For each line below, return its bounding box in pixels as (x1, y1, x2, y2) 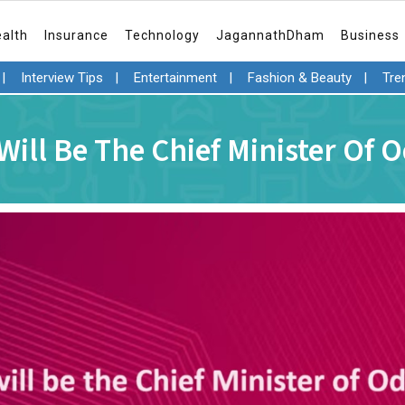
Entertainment (133, 70, 217, 86)
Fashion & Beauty (247, 70, 352, 86)
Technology (125, 28, 201, 42)
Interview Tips (20, 70, 103, 86)
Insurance (44, 28, 109, 42)
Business (341, 28, 400, 42)
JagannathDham (216, 28, 325, 42)
